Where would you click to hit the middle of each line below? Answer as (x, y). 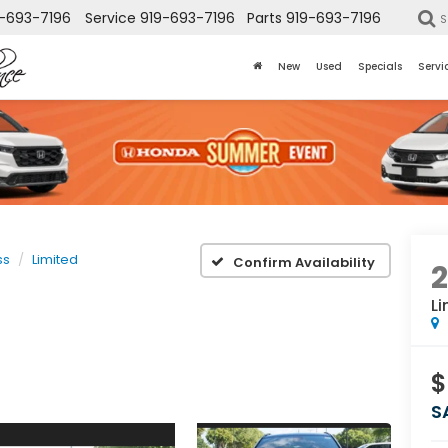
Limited (55, 259)
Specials (380, 67)
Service (110, 18)
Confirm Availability (304, 262)
